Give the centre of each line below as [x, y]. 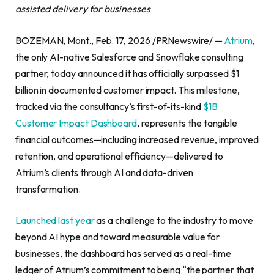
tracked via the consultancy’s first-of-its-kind [109, 106]
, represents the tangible [187, 123]
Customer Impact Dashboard [76, 123]
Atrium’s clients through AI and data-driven [104, 172]
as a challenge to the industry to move [174, 220]
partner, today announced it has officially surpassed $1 [127, 73]
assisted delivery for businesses [83, 9]
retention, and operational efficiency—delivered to [120, 156]
